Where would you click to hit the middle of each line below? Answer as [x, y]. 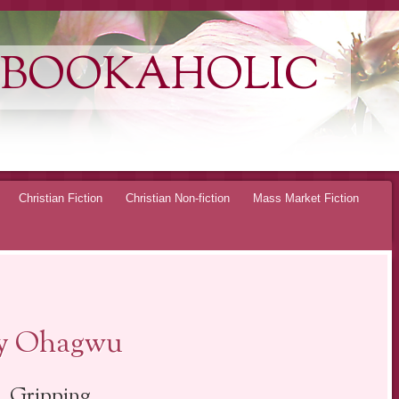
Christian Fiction [61, 198]
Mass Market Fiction [306, 198]
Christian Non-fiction [178, 198]
